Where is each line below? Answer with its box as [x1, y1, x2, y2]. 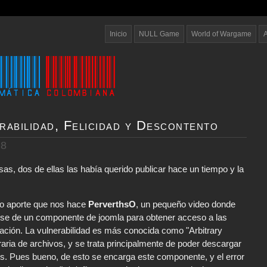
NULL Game [139, 30, 179, 38]
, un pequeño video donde [136, 199, 235, 210]
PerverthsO [88, 199, 136, 210]
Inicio [110, 30, 127, 38]
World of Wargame [191, 30, 252, 38]
